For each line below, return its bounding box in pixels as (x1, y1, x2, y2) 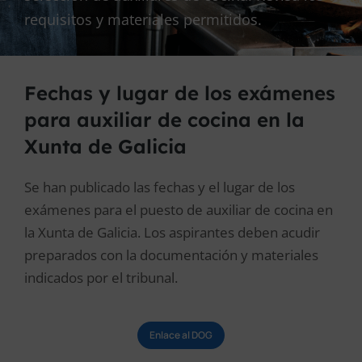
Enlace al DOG (149, 328, 213, 342)
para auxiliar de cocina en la (24, 107, 305, 132)
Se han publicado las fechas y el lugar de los (24, 178, 295, 196)
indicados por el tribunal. (24, 268, 178, 287)
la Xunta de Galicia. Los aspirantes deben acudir (24, 223, 320, 242)
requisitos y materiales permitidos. (24, 10, 262, 29)
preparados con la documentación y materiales (24, 246, 318, 264)
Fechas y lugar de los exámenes (24, 81, 335, 105)
